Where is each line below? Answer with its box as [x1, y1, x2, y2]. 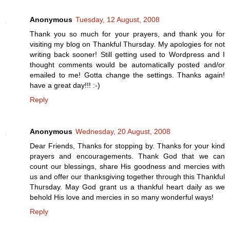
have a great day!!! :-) [30, 81, 100, 89]
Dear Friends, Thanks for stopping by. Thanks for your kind [30, 141, 225, 150]
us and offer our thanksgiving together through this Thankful [30, 172, 225, 181]
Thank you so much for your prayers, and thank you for [30, 29, 225, 38]
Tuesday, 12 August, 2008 [75, 15, 160, 24]
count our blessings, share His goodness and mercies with [30, 162, 225, 170]
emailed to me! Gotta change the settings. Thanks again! [30, 70, 225, 79]
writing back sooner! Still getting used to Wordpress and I [30, 50, 225, 59]
